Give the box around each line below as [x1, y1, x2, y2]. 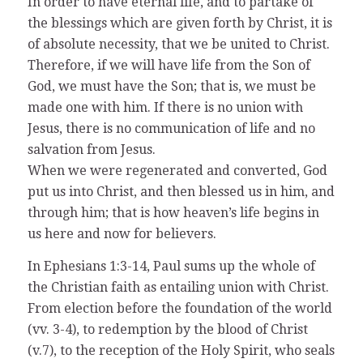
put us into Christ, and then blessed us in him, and [27, 184, 335, 200]
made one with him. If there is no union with [27, 100, 303, 116]
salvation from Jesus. [27, 142, 156, 158]
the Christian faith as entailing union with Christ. [27, 279, 329, 295]
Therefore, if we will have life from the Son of [27, 58, 310, 74]
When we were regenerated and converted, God [27, 163, 327, 179]
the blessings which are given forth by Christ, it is [27, 15, 332, 32]
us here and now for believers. [27, 226, 216, 242]
